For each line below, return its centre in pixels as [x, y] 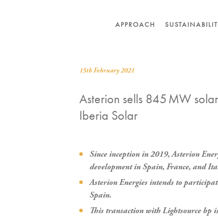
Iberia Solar [109, 115]
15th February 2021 [107, 71]
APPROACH [135, 24]
